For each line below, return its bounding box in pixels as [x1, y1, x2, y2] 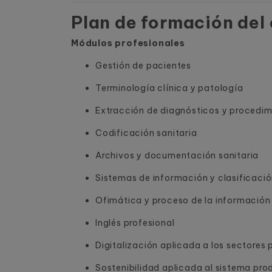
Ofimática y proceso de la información [95, 195, 271, 206]
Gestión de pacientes [95, 60, 191, 71]
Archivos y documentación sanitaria [95, 150, 259, 161]
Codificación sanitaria [95, 127, 197, 138]
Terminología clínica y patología [95, 83, 243, 93]
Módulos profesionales [71, 38, 185, 49]
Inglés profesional [95, 217, 175, 228]
